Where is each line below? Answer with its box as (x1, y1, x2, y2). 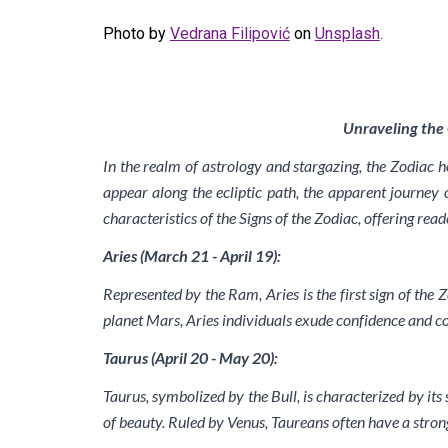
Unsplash (314, 24, 380, 44)
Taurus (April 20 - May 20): (102, 348, 278, 367)
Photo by (102, 24, 166, 44)
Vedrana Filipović (169, 24, 290, 44)
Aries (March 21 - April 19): (102, 246, 281, 265)
